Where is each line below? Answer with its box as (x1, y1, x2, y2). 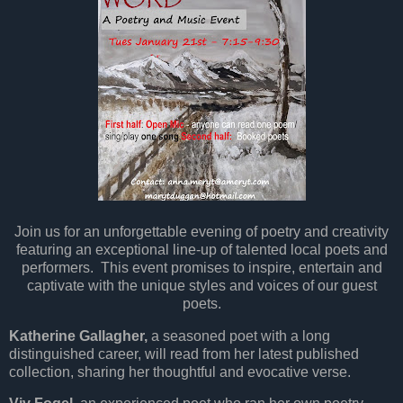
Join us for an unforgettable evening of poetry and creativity (14, 223, 389, 239)
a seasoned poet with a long (148, 327, 330, 344)
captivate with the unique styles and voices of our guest (26, 277, 377, 293)
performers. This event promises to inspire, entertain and (21, 259, 382, 275)
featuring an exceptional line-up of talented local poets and (15, 241, 388, 257)
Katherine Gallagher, (9, 327, 148, 344)
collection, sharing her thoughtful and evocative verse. (9, 363, 351, 380)
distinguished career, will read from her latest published (9, 345, 359, 362)
